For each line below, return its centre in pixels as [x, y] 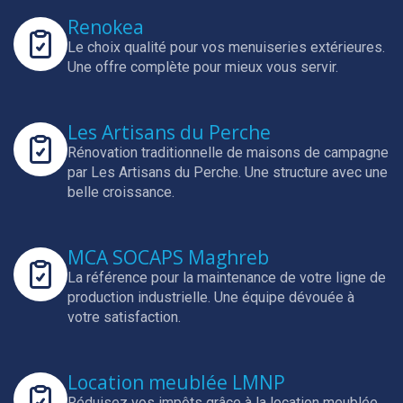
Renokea [106, 27]
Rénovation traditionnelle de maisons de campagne [228, 152]
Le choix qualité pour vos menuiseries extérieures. [226, 47]
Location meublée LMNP [176, 382]
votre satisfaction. [124, 317]
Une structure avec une [316, 172]
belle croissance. [121, 192]
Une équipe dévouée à [284, 297]
